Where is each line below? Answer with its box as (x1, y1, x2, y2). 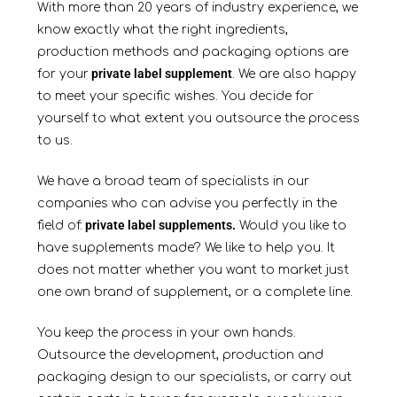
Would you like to (235, 219, 346, 233)
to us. (36, 134, 73, 148)
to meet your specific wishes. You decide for (36, 90, 314, 104)
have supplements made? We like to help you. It (36, 241, 335, 255)
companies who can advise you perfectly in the (36, 197, 337, 211)
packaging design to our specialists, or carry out (36, 370, 352, 385)
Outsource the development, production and (36, 348, 323, 362)
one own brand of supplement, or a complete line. (36, 285, 353, 300)
